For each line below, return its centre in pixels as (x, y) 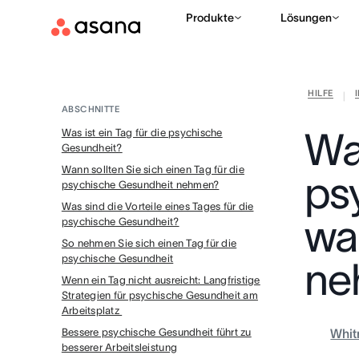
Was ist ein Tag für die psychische (142, 133)
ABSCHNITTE (91, 109)
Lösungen (306, 18)
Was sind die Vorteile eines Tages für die (157, 206)
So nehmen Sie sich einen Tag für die (149, 243)
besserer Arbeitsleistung (119, 347)
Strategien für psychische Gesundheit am (159, 295)
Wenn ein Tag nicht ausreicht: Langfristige (161, 280)
